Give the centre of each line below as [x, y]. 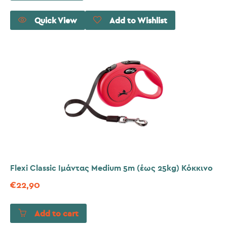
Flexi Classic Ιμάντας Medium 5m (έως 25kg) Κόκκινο [111, 168]
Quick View [56, 21]
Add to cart [56, 214]
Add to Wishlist [138, 21]
